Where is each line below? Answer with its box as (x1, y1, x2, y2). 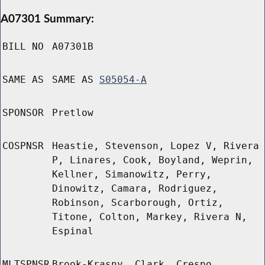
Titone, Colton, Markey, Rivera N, (52, 211, 247, 223)
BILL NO (2, 41, 44, 53)
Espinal (52, 225, 93, 237)
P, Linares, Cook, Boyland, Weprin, (52, 154, 253, 166)
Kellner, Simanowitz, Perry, (52, 169, 212, 180)
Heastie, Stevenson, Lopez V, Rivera (52, 140, 259, 152)
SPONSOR (2, 107, 44, 119)
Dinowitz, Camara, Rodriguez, (52, 183, 218, 195)
